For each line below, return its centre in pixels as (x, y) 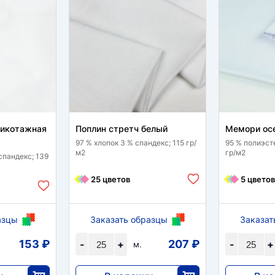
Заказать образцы (129, 219)
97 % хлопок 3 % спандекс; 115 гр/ (136, 143)
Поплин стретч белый (122, 129)
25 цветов (110, 179)
